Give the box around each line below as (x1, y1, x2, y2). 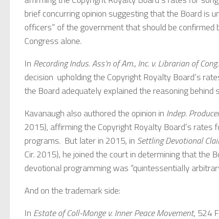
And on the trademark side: (24, 183, 120, 197)
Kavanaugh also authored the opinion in (24, 106, 164, 120)
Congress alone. (24, 34, 82, 47)
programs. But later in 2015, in (24, 133, 137, 147)
